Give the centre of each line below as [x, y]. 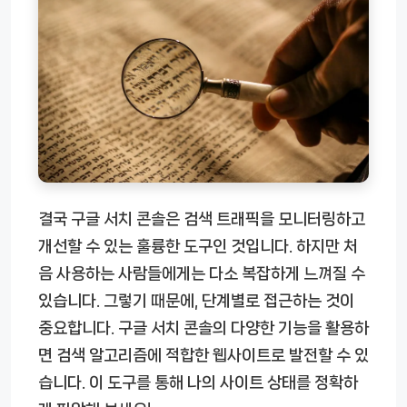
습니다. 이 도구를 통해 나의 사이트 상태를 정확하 [198, 383]
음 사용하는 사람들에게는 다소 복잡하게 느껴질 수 [202, 274]
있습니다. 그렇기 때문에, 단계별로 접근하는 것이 [196, 301]
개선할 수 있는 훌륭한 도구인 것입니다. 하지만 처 [198, 247]
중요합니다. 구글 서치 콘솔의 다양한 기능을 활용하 [203, 328]
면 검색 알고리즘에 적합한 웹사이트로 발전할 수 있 [203, 356]
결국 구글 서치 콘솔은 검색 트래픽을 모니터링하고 [202, 219]
